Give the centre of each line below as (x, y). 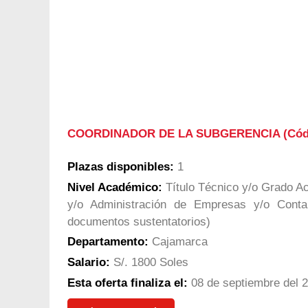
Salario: (89, 263)
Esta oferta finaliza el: (128, 283)
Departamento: (108, 242)
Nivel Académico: (115, 187)
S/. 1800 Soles (149, 263)
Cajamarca (178, 242)
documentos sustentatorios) (139, 221)
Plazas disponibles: (121, 166)
